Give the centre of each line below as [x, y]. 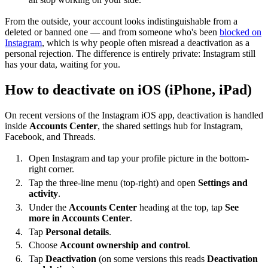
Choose [44, 245]
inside [17, 126]
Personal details [77, 232]
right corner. [51, 169]
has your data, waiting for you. [63, 64]
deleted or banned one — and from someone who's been [112, 32]
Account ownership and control [124, 245]
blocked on [240, 32]
